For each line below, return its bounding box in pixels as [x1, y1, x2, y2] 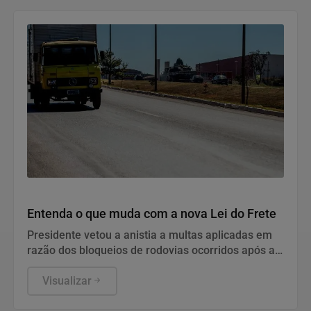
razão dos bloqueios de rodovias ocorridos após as [27, 244, 280, 258]
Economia [31, 185, 79, 197]
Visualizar [42, 274, 92, 288]
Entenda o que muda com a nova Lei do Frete [27, 207, 276, 221]
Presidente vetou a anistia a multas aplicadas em [27, 228, 272, 242]
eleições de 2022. [27, 259, 115, 273]
